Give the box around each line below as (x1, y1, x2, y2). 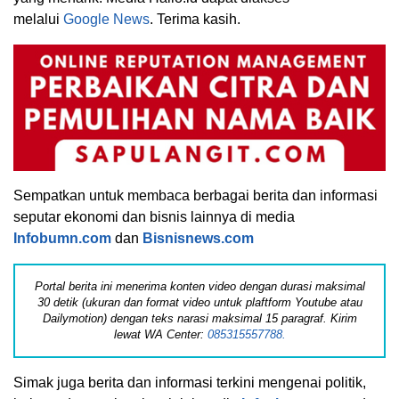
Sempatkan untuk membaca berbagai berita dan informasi (13, 187, 378, 203)
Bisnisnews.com (142, 230, 254, 246)
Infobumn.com (13, 230, 111, 246)
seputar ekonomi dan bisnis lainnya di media (13, 208, 295, 224)
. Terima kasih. (150, 12, 240, 28)
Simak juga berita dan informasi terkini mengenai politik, (13, 374, 366, 390)
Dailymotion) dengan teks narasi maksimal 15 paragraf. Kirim (42, 311, 357, 325)
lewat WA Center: (113, 327, 208, 341)
